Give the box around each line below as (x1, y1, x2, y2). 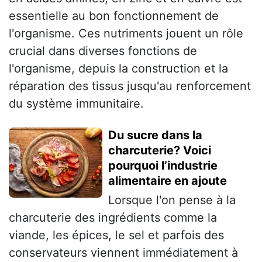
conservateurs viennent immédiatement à (9, 246, 238, 260)
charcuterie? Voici (108, 143, 211, 158)
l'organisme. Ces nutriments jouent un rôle (9, 26, 243, 41)
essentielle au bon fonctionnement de (9, 9, 219, 23)
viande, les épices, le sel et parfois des (9, 228, 224, 243)
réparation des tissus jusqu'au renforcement (9, 79, 251, 94)
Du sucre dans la (108, 128, 202, 143)
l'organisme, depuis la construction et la (9, 61, 228, 76)
